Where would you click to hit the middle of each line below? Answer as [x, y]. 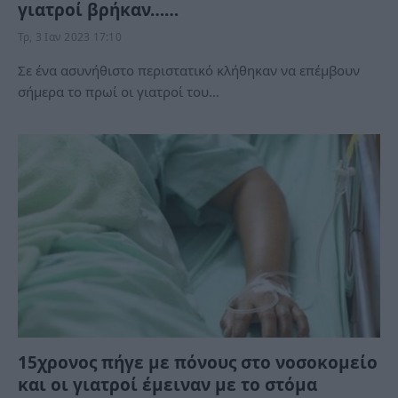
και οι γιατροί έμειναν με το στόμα [167, 385]
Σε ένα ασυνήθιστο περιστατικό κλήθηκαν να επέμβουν [189, 70]
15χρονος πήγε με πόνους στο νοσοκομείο [198, 362]
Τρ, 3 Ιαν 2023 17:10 [70, 36]
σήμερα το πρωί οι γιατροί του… [119, 91]
